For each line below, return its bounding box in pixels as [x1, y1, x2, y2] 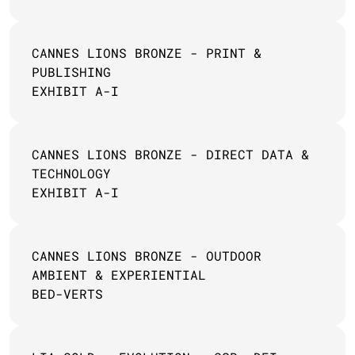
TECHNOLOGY [32, 165, 111, 181]
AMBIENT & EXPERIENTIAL [32, 266, 206, 283]
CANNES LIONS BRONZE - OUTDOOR [32, 247, 261, 264]
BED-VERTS [32, 285, 103, 302]
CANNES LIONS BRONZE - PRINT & [32, 44, 261, 61]
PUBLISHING [32, 63, 119, 80]
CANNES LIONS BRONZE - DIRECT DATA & [32, 146, 309, 162]
